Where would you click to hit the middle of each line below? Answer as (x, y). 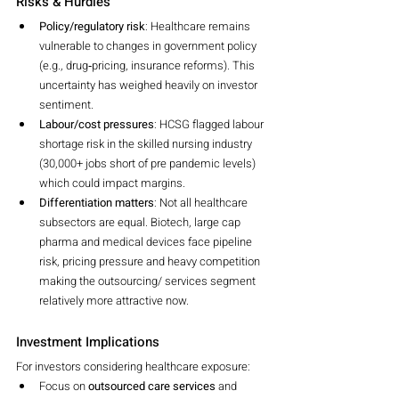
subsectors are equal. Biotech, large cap (141, 223)
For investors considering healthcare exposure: (133, 367)
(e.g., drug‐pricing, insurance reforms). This (148, 66)
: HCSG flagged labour (210, 125)
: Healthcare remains (199, 27)
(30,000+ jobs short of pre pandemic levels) (149, 164)
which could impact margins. (112, 183)
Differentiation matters (97, 203)
